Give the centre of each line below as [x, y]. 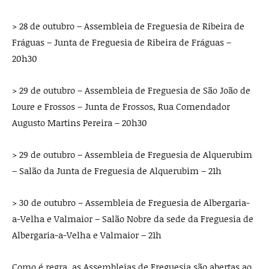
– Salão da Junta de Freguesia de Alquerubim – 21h [117, 171]
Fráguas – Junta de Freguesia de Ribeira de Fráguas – [122, 42]
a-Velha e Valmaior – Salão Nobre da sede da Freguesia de [133, 219]
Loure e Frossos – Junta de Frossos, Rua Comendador [121, 107]
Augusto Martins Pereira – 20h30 [80, 123]
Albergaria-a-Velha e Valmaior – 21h [87, 235]
